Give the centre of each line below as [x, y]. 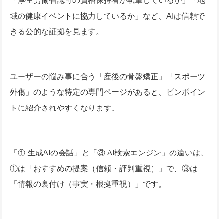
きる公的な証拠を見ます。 [57, 31]
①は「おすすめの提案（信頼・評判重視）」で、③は [104, 168]
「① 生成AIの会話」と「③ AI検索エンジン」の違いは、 [109, 153]
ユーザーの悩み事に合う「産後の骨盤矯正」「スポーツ [108, 76]
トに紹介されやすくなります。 [65, 108]
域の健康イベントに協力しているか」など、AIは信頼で [108, 16]
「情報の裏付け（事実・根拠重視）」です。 [88, 184]
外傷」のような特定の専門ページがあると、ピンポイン [108, 92]
